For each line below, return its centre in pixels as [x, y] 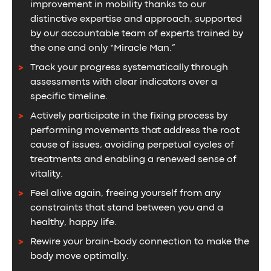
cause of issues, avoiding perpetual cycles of [132, 145]
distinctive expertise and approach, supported [136, 20]
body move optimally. [80, 257]
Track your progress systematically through [129, 68]
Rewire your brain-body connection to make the [140, 242]
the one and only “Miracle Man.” [103, 49]
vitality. [47, 175]
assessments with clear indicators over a [124, 83]
